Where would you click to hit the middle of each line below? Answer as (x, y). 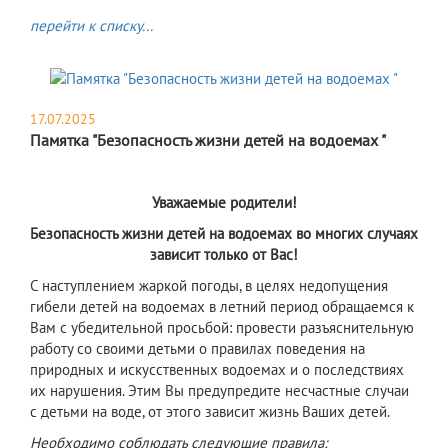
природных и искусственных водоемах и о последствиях (217, 369)
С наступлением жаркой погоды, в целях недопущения (209, 285)
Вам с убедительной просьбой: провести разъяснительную (222, 327)
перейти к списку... (91, 26)
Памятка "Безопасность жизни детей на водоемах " (208, 139)
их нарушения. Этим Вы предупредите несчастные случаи (219, 390)
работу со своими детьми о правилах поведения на (197, 348)
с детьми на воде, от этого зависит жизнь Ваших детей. (210, 411)
